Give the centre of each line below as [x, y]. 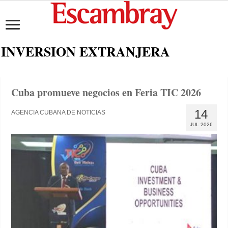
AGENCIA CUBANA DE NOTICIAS [59, 112]
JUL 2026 [201, 124]
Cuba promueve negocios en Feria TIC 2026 [106, 92]
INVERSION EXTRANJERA [86, 51]
